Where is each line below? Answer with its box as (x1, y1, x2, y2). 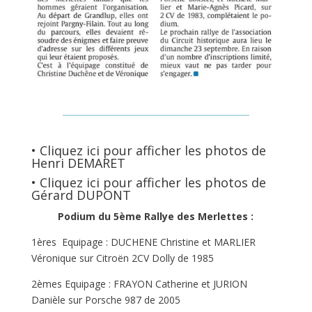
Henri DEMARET (31, 154, 125, 171)
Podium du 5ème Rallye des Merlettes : (58, 209, 254, 223)
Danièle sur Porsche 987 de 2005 (31, 292, 180, 306)
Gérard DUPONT (31, 186, 131, 203)
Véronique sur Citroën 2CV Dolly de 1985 (31, 251, 214, 265)
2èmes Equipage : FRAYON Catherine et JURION (31, 276, 247, 290)
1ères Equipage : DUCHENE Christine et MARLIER (31, 235, 256, 249)
